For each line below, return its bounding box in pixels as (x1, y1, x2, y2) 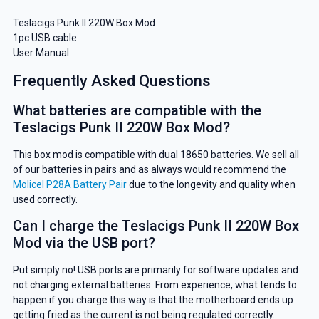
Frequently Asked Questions (12, 72, 211, 90)
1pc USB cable (12, 32, 77, 44)
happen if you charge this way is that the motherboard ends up (12, 294, 293, 306)
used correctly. (12, 194, 78, 206)
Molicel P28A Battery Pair (12, 179, 127, 191)
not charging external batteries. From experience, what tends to (12, 279, 297, 291)
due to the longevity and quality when (126, 179, 296, 191)
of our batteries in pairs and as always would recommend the (12, 164, 286, 176)
